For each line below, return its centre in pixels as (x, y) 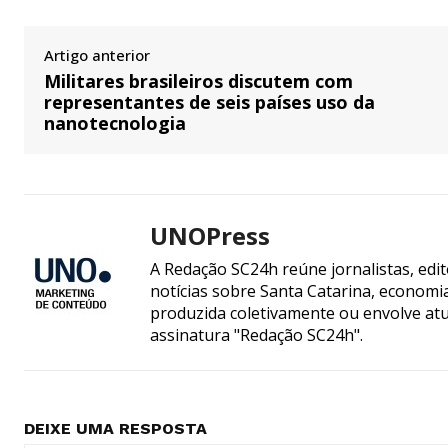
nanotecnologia (115, 122)
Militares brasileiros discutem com (198, 80)
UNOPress (210, 235)
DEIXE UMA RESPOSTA (115, 428)
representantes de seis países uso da (209, 101)
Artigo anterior (97, 54)
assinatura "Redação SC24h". (256, 334)
